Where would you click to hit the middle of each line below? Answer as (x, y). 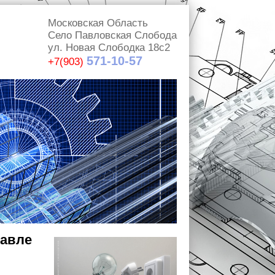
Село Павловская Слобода (112, 35)
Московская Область (98, 23)
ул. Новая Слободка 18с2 (109, 48)
